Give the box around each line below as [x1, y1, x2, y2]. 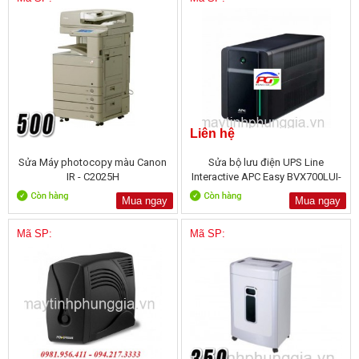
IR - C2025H [66, 170, 119, 183]
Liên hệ [190, 126, 236, 140]
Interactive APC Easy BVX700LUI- [191, 170, 341, 183]
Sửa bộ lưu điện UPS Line [208, 155, 325, 168]
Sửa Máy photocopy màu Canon [18, 155, 167, 168]
